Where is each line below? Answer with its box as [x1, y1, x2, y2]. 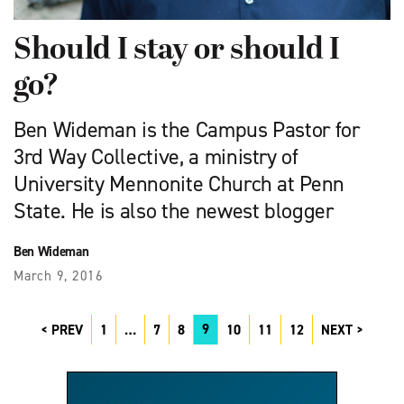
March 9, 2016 [14, 266, 104, 285]
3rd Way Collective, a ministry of [14, 142, 298, 171]
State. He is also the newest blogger [14, 196, 334, 225]
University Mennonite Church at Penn [14, 169, 345, 198]
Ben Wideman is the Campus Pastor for [14, 115, 360, 144]
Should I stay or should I [14, 32, 340, 69]
